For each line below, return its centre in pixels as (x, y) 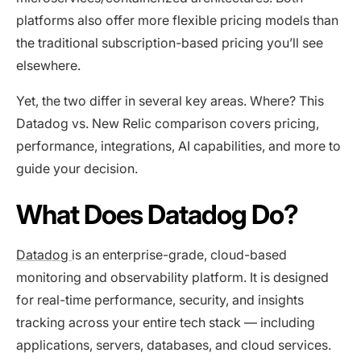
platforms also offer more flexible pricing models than (177, 20)
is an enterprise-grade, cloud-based (179, 254)
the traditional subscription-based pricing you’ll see (170, 42)
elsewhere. (48, 65)
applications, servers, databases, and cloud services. (174, 344)
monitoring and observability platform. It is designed (172, 277)
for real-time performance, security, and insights (160, 299)
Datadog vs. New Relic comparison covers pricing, (168, 123)
